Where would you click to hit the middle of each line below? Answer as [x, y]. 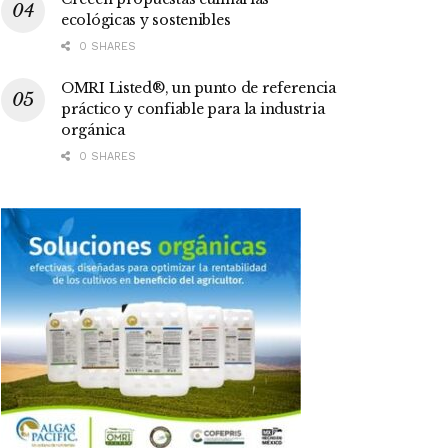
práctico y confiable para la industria [193, 108]
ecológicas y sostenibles [146, 19]
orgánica [93, 129]
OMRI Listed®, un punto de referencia [198, 87]
